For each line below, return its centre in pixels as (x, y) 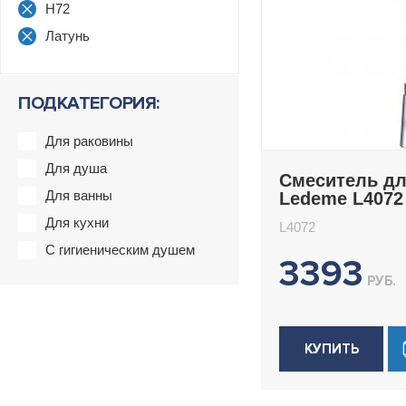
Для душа (76, 168)
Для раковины (89, 141)
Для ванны (79, 195)
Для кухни (77, 222)
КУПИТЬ (331, 349)
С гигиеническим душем (120, 250)
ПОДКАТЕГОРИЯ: (89, 103)
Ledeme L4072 (341, 198)
